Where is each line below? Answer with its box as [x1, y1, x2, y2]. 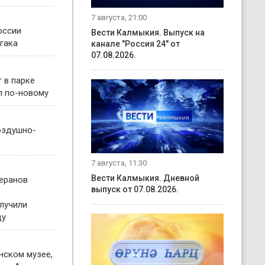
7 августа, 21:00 [91, 12, 147, 22]
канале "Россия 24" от [91, 38, 180, 49]
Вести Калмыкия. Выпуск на [91, 27, 205, 37]
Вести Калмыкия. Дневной [91, 173, 199, 183]
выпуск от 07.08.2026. [91, 185, 179, 195]
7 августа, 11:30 [91, 159, 147, 168]
